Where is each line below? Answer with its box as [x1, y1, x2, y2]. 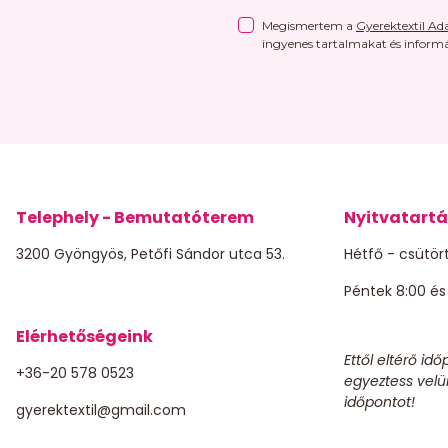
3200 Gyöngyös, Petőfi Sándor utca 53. [16, 243, 285, 264]
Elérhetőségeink [16, 324, 153, 348]
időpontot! [344, 391, 415, 412]
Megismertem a [261, 17, 356, 33]
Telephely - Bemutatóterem [16, 205, 254, 229]
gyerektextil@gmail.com [16, 399, 186, 420]
